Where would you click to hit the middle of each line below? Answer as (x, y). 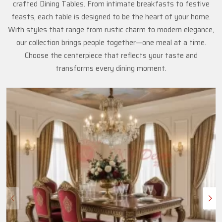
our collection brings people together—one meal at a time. (111, 42)
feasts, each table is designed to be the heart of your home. (111, 17)
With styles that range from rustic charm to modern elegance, (111, 29)
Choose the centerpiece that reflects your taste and (111, 55)
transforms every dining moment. (111, 68)
